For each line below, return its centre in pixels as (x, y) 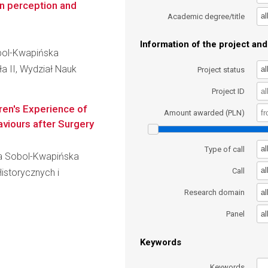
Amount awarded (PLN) (205, 113)
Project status (221, 69)
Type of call (225, 149)
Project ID (229, 91)
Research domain (215, 193)
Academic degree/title (206, 16)
